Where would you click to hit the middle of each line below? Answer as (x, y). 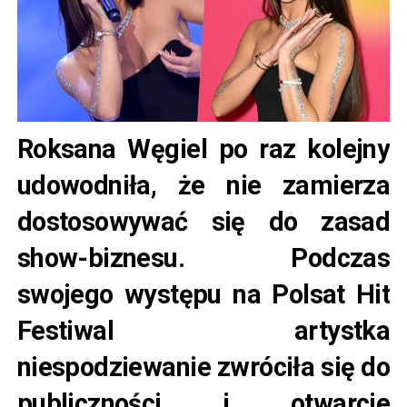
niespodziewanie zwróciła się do (203, 367)
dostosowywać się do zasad (203, 222)
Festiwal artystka (203, 331)
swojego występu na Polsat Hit (203, 295)
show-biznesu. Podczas (203, 258)
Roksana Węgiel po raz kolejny (203, 149)
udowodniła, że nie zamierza (203, 186)
